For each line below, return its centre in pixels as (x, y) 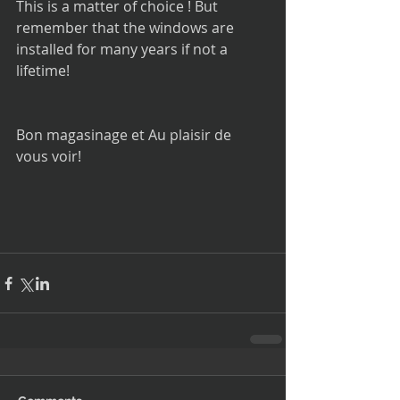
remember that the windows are (127, 28)
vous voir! (49, 156)
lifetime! (43, 71)
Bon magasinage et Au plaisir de (125, 135)
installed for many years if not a (124, 49)
